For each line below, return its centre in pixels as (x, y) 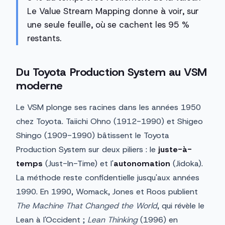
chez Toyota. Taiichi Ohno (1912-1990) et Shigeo (109, 122)
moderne (39, 86)
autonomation (142, 164)
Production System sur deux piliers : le (87, 150)
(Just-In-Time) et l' (78, 164)
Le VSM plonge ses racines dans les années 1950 (108, 107)
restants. (44, 38)
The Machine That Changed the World (87, 206)
